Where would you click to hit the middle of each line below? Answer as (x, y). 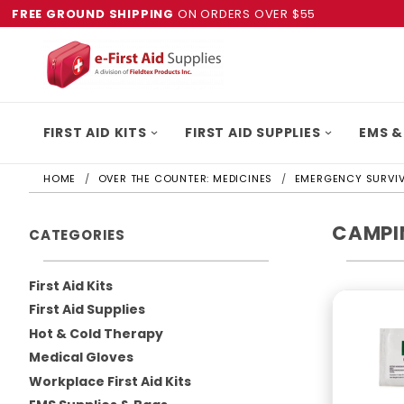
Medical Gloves (81, 358)
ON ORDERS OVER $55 (245, 14)
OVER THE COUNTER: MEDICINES (185, 179)
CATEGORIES (77, 235)
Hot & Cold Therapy (96, 333)
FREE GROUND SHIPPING (93, 14)
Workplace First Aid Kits (110, 381)
